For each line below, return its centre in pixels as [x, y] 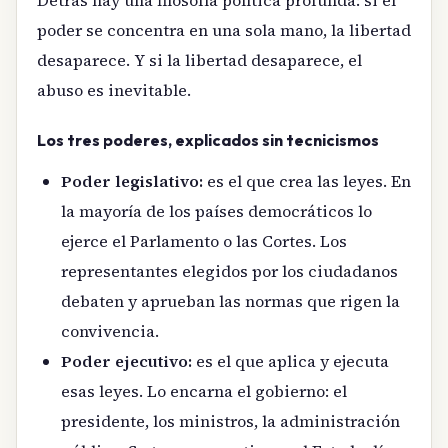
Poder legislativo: [132, 181]
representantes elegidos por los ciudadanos [229, 271]
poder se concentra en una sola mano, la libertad [224, 29]
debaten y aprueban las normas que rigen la [230, 301]
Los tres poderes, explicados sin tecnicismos [208, 140]
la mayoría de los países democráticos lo [216, 211]
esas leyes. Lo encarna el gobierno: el [204, 391]
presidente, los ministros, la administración [230, 421]
